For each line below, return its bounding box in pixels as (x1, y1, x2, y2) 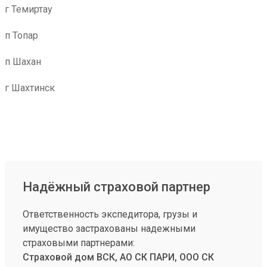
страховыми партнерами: (23, 237, 135, 249)
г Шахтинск (5, 82, 55, 94)
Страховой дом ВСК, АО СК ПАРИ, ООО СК (23, 252, 214, 263)
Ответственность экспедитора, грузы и (23, 209, 197, 220)
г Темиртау (5, 4, 52, 15)
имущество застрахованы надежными (23, 223, 195, 234)
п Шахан (5, 56, 41, 67)
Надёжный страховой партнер (23, 179, 210, 194)
